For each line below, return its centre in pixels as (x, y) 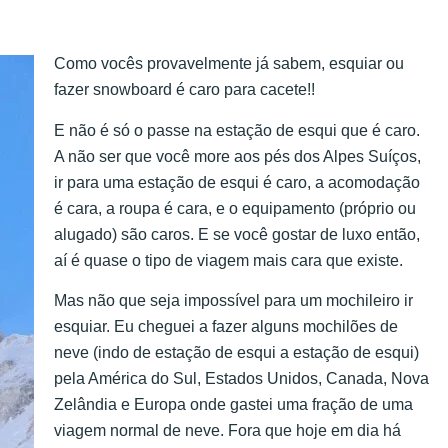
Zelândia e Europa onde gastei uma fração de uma (233, 405)
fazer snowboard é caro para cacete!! (184, 90)
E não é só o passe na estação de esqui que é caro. (237, 130)
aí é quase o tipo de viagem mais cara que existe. (228, 260)
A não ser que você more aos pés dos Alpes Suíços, (237, 156)
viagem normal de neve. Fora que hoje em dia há (227, 431)
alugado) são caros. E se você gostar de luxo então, (237, 234)
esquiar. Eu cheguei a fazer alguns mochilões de (226, 327)
